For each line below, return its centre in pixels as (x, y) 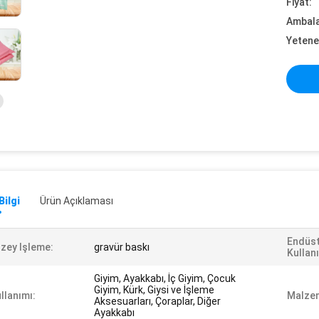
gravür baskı (122, 247)
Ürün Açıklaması (77, 201)
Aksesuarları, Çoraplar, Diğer (157, 301)
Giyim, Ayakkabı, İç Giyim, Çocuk (165, 278)
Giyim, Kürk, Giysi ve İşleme (154, 290)
